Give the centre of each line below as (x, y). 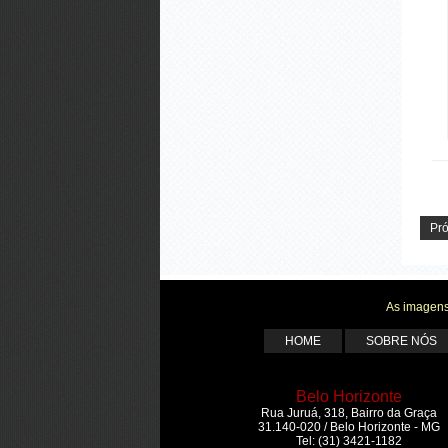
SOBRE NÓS (401, 340)
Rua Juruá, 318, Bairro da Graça (349, 412)
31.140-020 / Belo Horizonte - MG (349, 426)
